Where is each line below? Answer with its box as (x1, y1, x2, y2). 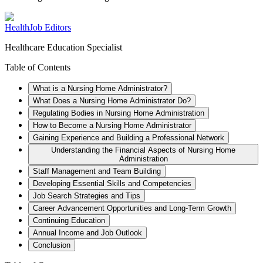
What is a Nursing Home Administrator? (33, 83, 167, 93)
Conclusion (33, 240, 70, 249)
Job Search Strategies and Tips (33, 191, 140, 200)
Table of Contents (5, 62, 70, 72)
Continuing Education (33, 215, 105, 225)
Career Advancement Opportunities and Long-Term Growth (33, 203, 231, 213)
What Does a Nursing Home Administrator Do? (33, 96, 191, 105)
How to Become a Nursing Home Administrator (33, 120, 191, 130)
